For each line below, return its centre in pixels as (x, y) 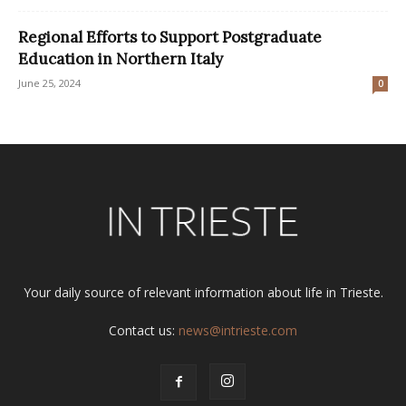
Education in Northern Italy (121, 58)
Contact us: (144, 330)
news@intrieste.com (238, 330)
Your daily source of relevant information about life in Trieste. (203, 292)
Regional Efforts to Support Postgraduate (170, 37)
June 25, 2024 (49, 82)
